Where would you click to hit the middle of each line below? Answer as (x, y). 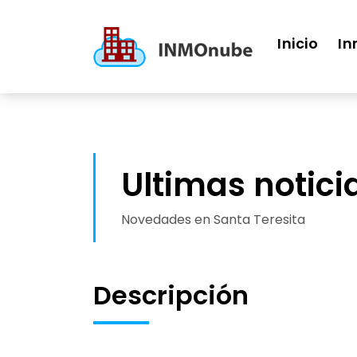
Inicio (298, 43)
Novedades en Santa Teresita (213, 220)
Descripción (171, 295)
